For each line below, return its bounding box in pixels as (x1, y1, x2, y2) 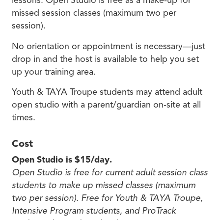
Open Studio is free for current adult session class (12, 166, 208, 178)
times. (12, 111, 35, 123)
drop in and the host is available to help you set (12, 53, 199, 64)
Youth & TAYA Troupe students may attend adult (12, 86, 202, 97)
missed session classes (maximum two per (12, 7, 176, 19)
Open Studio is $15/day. (12, 154, 112, 165)
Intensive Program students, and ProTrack (12, 205, 176, 216)
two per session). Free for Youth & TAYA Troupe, (12, 192, 203, 203)
